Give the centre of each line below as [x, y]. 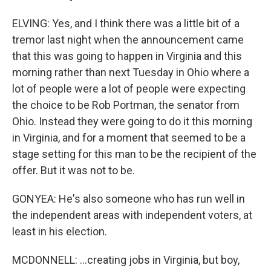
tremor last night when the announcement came [128, 40]
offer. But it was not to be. [73, 170]
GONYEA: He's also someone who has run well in [129, 199]
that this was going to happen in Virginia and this [127, 56]
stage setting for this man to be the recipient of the [134, 154]
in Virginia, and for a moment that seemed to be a [129, 138]
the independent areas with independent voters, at [132, 215]
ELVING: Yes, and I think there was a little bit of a [126, 23]
